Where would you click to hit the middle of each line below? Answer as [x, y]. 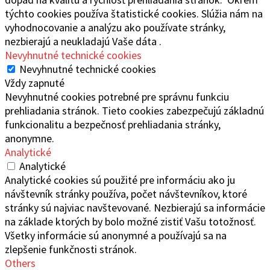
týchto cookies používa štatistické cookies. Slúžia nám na [134, 13]
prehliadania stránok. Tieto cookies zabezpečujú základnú [134, 110]
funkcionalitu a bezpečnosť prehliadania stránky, [113, 124]
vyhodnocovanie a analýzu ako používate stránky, [115, 27]
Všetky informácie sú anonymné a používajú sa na [116, 235]
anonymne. [30, 138]
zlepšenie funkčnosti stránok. [71, 249]
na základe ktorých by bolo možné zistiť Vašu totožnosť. [130, 221]
